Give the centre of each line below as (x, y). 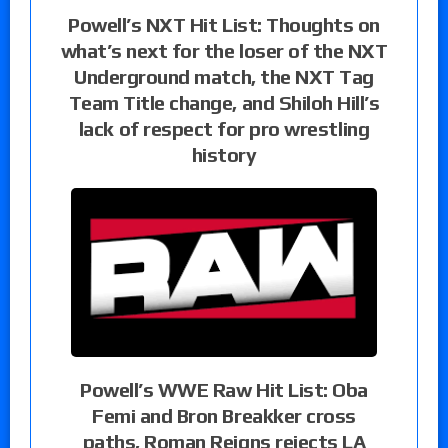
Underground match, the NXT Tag (224, 77)
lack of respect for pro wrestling (224, 129)
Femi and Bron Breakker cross (224, 416)
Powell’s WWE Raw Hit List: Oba (224, 390)
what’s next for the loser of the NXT (224, 51)
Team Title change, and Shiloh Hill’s (224, 103)
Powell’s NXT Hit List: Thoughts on (224, 25)
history (224, 155)
